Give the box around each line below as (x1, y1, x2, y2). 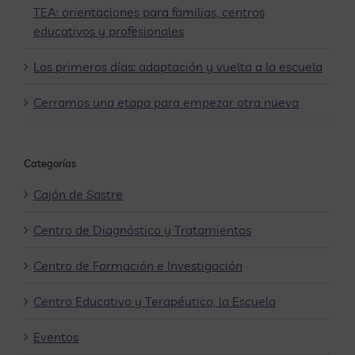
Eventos (33, 329, 78, 345)
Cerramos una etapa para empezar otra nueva (33, 94, 299, 111)
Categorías (24, 157, 76, 170)
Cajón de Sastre (33, 186, 123, 203)
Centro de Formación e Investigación (33, 258, 242, 274)
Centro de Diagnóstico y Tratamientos (33, 222, 251, 239)
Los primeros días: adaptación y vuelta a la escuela (33, 59, 323, 75)
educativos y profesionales (33, 23, 184, 40)
